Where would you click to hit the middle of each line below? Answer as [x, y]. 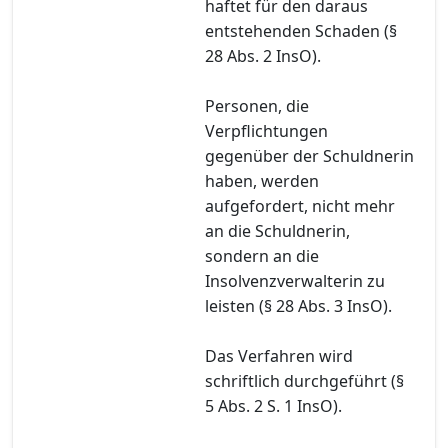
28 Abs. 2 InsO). [263, 55]
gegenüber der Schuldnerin [309, 155]
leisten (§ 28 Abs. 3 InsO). [298, 305]
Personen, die [257, 105]
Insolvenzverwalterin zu [295, 280]
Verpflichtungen [266, 130]
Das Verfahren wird [279, 355]
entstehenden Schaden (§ [301, 30]
